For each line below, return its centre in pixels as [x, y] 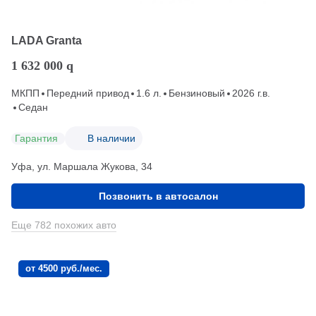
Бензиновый [197, 93]
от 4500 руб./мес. [64, 269]
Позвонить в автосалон [158, 196]
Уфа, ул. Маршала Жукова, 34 [82, 167]
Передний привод [88, 93]
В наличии [111, 138]
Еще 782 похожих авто [64, 225]
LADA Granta [47, 41]
